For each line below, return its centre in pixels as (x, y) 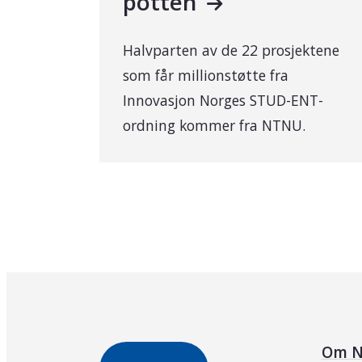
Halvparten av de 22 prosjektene (232, 51)
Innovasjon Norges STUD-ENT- (223, 101)
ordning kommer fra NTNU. (215, 126)
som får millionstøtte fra (206, 76)
